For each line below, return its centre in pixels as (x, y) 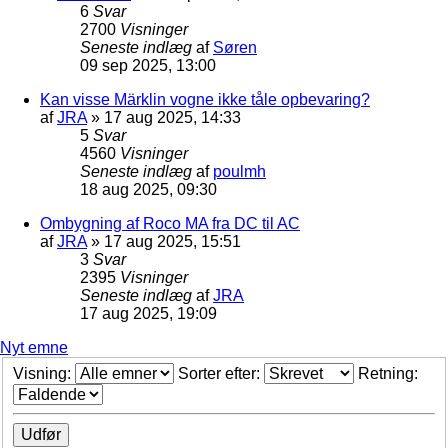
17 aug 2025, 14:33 (172, 117)
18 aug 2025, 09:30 (148, 189)
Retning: (390, 374)
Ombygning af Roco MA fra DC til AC (170, 223)
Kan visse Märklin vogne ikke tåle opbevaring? (205, 99)
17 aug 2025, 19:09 (148, 313)
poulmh (239, 171)
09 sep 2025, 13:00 (148, 65)
